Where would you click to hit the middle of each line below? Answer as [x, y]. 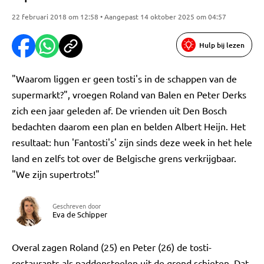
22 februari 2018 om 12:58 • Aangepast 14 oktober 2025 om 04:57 [119, 16]
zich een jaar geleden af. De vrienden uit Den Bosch [119, 110]
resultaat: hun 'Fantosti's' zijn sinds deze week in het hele [132, 142]
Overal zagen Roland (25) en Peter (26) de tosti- [112, 247]
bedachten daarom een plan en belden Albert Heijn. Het [129, 126]
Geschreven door [77, 206]
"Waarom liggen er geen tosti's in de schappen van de [124, 78]
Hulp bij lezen [222, 45]
